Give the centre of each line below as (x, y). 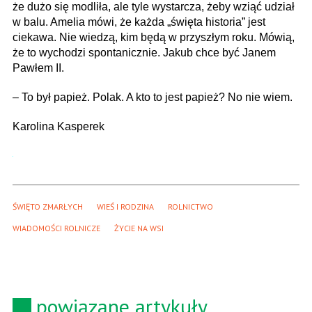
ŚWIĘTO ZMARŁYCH (48, 206)
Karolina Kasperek (58, 126)
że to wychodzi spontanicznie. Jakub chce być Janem (144, 52)
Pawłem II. (38, 68)
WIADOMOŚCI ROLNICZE (56, 228)
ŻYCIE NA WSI (139, 228)
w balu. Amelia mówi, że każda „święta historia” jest (139, 22)
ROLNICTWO (190, 206)
